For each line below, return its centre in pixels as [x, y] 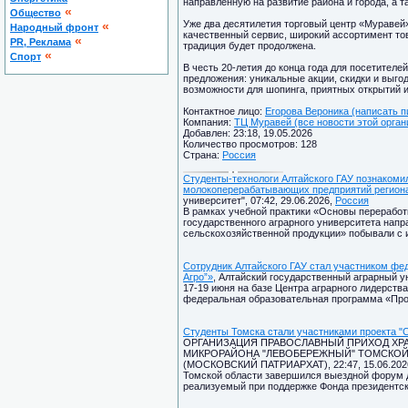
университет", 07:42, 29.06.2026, [259, 200]
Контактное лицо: [224, 111]
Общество [36, 13]
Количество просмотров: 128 [250, 144]
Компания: [209, 122]
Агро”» [198, 277]
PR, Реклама [41, 42]
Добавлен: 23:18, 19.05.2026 [248, 133]
